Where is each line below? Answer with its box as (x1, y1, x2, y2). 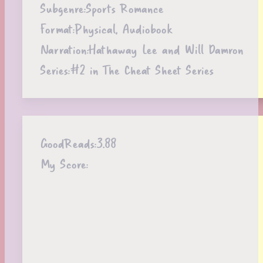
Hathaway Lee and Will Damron (89, 40, 243, 59)
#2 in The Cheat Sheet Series (70, 60, 213, 79)
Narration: (40, 40, 89, 59)
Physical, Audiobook (75, 19, 172, 38)
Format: (40, 19, 75, 38)
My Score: (40, 154, 88, 173)
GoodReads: (40, 134, 96, 153)
